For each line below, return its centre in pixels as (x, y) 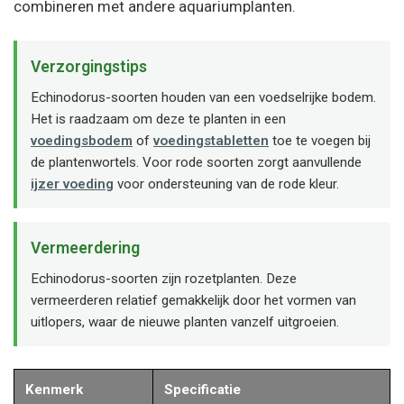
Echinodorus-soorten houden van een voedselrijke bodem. (203, 97)
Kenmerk (54, 390)
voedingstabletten (211, 141)
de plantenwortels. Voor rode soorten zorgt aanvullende (196, 162)
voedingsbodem (82, 141)
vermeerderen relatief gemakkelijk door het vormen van (193, 300)
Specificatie (202, 390)
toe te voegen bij (320, 141)
